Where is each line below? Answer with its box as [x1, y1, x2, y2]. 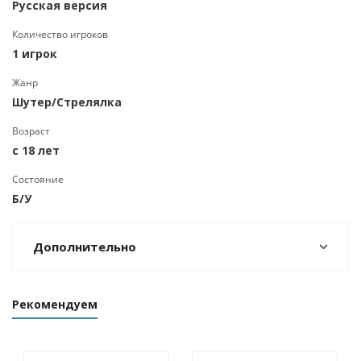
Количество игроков [12, 27, 108, 41]
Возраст [12, 124, 50, 138]
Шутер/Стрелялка [12, 94, 122, 110]
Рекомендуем [12, 297, 98, 312]
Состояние [12, 172, 64, 186]
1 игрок [12, 46, 57, 61]
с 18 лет [12, 143, 60, 158]
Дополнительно [33, 239, 136, 255]
